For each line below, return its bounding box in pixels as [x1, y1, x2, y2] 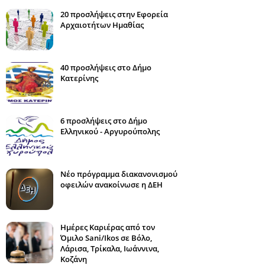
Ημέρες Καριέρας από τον [60, 222, 155, 232]
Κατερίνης [60, 73, 98, 83]
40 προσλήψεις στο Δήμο [60, 62, 151, 73]
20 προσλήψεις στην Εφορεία [60, 9, 168, 20]
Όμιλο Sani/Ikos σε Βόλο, [60, 232, 152, 243]
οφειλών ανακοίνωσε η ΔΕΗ [60, 179, 163, 190]
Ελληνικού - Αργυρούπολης [60, 126, 160, 137]
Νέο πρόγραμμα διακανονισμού [60, 169, 177, 179]
